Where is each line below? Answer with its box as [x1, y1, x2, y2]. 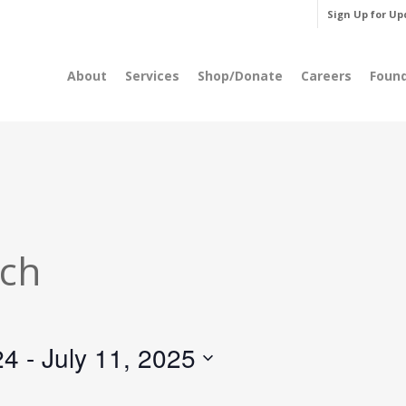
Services [125, 67, 179, 84]
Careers [301, 67, 352, 84]
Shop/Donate [198, 67, 283, 84]
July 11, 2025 [42, 339, 196, 375]
